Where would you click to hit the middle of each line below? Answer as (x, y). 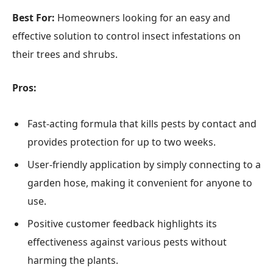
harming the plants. (73, 260)
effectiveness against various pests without (127, 242)
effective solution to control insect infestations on (126, 36)
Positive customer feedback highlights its (122, 223)
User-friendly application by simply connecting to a (144, 164)
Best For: (34, 18)
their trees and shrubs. (65, 55)
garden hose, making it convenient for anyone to (140, 183)
